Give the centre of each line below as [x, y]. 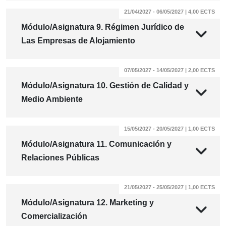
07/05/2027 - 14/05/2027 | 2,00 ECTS [169, 70]
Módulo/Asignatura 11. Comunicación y [96, 144]
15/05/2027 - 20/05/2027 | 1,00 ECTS [169, 129]
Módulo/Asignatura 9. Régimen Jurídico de [103, 27]
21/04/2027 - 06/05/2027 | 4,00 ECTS [169, 12]
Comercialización [54, 216]
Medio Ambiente [52, 99]
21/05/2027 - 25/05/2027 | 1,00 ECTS [169, 187]
